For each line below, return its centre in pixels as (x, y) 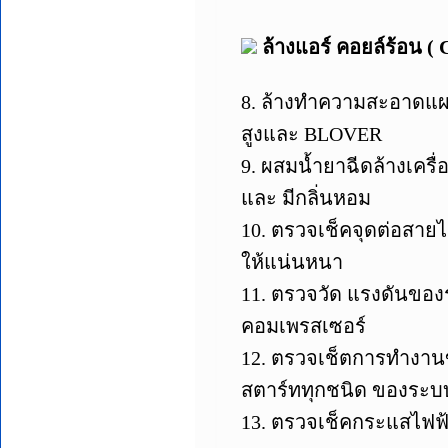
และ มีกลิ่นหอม (305, 197)
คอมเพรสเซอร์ (303, 325)
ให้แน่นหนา (291, 261)
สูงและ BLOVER (311, 133)
